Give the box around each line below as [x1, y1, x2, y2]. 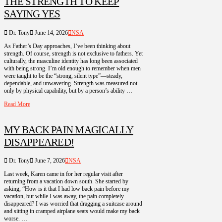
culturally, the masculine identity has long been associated [4, 57, 138, 64]
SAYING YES [4, 8, 60, 20]
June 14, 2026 [33, 29, 68, 36]
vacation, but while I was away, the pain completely [4, 193, 124, 200]
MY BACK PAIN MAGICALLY [4, 124, 133, 136]
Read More [4, 100, 30, 108]
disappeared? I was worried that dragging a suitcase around [4, 200, 142, 208]
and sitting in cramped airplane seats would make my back [4, 208, 140, 215]
